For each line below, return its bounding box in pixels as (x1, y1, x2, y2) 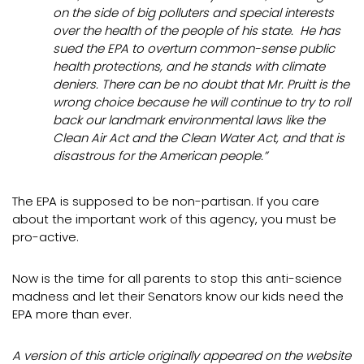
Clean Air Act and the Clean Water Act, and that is (53, 129, 344, 146)
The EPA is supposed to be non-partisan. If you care (12, 193, 319, 210)
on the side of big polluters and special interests (53, 4, 334, 21)
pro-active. (12, 228, 79, 245)
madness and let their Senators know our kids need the (12, 288, 344, 305)
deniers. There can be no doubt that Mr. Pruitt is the (53, 76, 349, 93)
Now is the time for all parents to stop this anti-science (12, 270, 342, 287)
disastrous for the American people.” (53, 147, 267, 164)
